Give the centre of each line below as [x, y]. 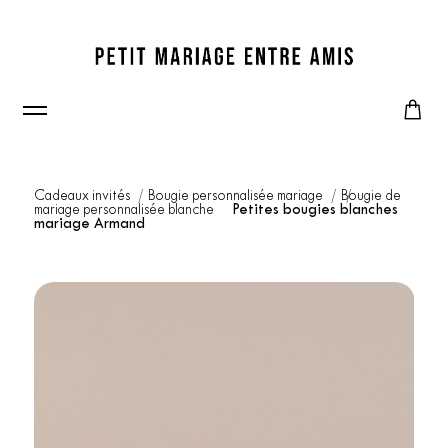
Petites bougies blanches [314, 210]
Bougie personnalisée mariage [236, 196]
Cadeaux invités [83, 196]
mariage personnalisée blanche [125, 210]
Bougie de [370, 196]
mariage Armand [89, 224]
